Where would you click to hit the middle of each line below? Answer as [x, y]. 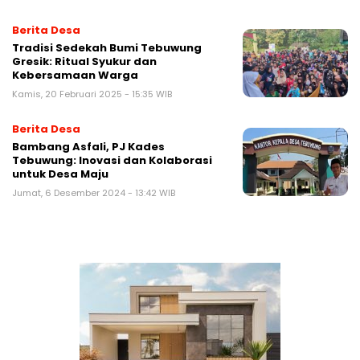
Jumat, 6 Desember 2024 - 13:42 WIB [94, 192]
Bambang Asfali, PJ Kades [88, 146]
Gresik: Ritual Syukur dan [84, 61]
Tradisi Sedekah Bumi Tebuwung [107, 47]
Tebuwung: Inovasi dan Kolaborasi [112, 160]
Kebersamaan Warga [75, 75]
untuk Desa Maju [60, 174]
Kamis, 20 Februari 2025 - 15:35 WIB [92, 94]
